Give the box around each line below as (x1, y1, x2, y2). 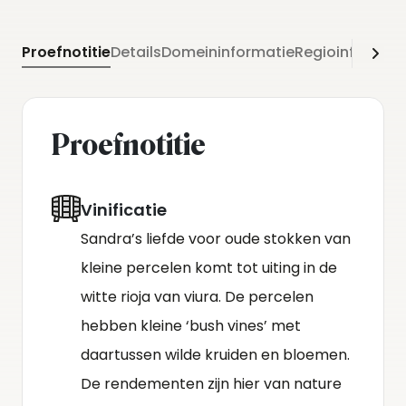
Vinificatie (81, 198, 167, 221)
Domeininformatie (161, 42, 295, 63)
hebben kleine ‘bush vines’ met (81, 315, 301, 336)
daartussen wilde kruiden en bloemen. (81, 344, 350, 365)
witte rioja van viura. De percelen (81, 286, 314, 307)
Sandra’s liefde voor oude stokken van (81, 228, 351, 249)
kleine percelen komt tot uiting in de (81, 257, 337, 278)
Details (111, 42, 161, 63)
